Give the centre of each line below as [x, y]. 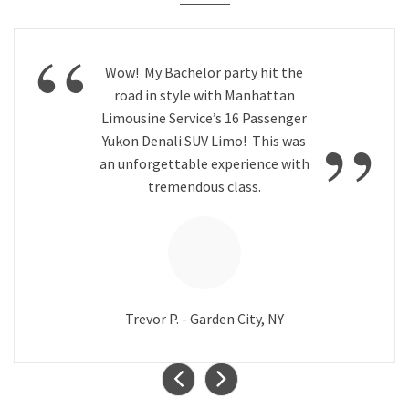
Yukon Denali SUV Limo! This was [204, 141]
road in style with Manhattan [204, 95]
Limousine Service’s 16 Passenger [204, 118]
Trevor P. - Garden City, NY [204, 319]
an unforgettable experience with [204, 164]
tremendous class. [204, 187]
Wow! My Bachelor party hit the [204, 73]
